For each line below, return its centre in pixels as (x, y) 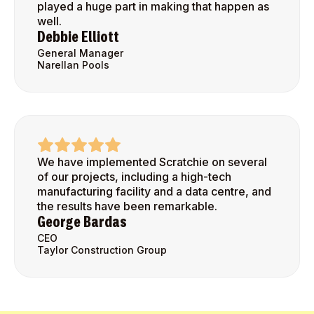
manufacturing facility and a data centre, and (154, 192)
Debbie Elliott (78, 37)
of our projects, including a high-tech (134, 177)
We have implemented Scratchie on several (152, 162)
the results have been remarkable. (127, 206)
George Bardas (82, 223)
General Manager (80, 53)
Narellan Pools (73, 65)
